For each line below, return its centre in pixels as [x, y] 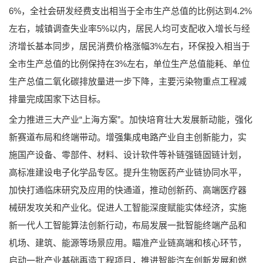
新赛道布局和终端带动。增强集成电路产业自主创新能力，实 [128, 137]
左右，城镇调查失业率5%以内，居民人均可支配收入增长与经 [129, 28]
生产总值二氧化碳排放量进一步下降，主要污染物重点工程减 [128, 81]
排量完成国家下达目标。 [57, 99]
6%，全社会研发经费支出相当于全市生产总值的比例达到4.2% [130, 11]
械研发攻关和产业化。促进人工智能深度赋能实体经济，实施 [128, 207]
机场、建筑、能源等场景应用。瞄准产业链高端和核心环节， [128, 242]
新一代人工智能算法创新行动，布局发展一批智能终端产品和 [128, 225]
